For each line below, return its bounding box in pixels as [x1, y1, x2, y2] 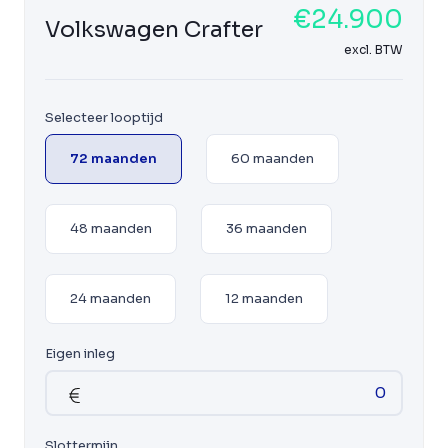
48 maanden [70, 219, 152, 237]
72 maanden [70, 149, 157, 167]
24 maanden [70, 289, 151, 307]
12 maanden [225, 289, 303, 307]
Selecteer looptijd [45, 108, 163, 126]
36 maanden [226, 219, 307, 237]
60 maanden [231, 149, 314, 167]
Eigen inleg [45, 344, 115, 362]
